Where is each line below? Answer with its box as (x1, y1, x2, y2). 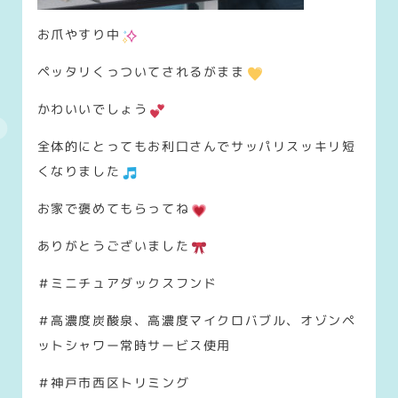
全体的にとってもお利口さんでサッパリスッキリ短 (36, 138, 356, 155)
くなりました (36, 163, 121, 180)
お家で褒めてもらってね (36, 200, 190, 218)
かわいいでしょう (36, 100, 148, 118)
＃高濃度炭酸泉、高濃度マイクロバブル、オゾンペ (36, 312, 356, 330)
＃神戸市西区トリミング (36, 374, 190, 392)
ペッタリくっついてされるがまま (36, 63, 245, 81)
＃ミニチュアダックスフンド (36, 275, 218, 292)
